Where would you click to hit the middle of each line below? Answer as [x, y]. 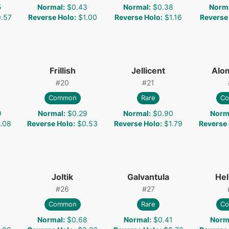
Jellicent [148, 70]
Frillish [62, 70]
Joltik [62, 177]
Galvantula [148, 177]
